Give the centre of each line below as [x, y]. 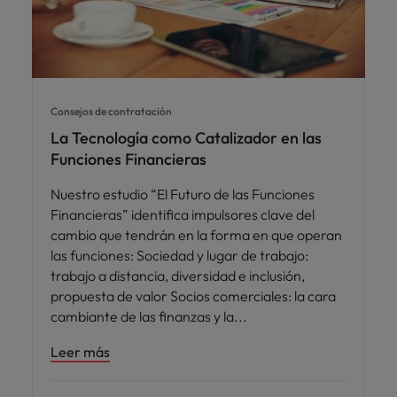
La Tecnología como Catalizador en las [186, 138]
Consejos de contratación [111, 112]
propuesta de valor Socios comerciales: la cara [193, 296]
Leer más [80, 352]
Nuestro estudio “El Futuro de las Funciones [183, 195]
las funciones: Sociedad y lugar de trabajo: [179, 256]
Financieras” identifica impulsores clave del [183, 215]
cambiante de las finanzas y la [144, 317]
